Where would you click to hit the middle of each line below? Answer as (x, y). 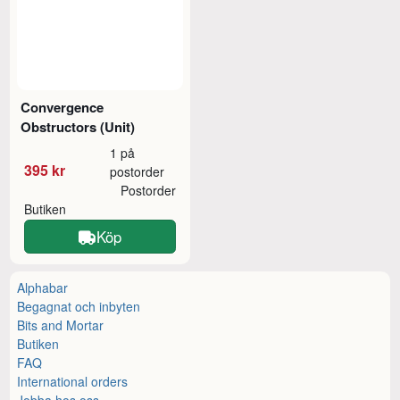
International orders (73, 381)
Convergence (62, 107)
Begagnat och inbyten (79, 306)
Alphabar (43, 287)
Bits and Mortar (61, 325)
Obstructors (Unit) (78, 126)
